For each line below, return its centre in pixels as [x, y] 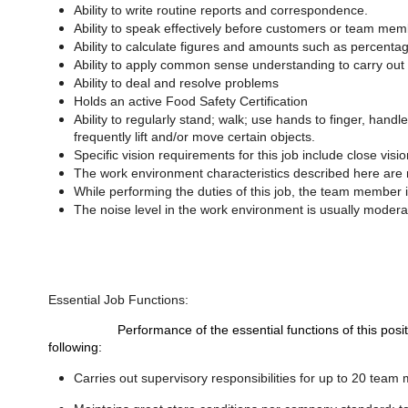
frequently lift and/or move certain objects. [195, 137]
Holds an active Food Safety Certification [191, 101]
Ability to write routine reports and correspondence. [221, 10]
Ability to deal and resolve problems [177, 82]
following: [76, 347]
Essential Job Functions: [119, 299]
